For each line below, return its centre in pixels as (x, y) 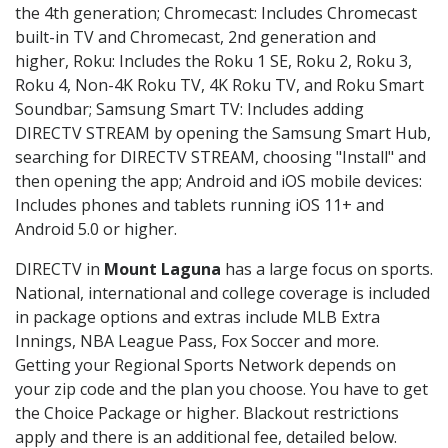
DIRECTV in (59, 269)
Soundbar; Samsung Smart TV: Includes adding (189, 109)
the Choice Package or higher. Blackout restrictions (207, 413)
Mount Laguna (162, 269)
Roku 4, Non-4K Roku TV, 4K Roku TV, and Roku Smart (219, 85)
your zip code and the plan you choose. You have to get (221, 389)
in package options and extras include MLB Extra (197, 317)
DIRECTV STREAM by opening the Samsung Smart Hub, (223, 133)
